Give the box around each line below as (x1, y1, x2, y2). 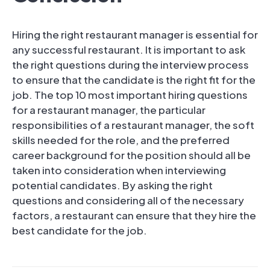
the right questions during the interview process (12, 57, 249, 71)
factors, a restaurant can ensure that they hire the (12, 208, 256, 222)
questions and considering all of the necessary (12, 193, 244, 207)
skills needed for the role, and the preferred (12, 133, 230, 146)
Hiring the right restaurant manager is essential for (12, 27, 258, 41)
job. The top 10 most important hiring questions (12, 87, 248, 101)
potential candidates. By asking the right (12, 178, 213, 192)
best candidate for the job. (12, 223, 147, 237)
